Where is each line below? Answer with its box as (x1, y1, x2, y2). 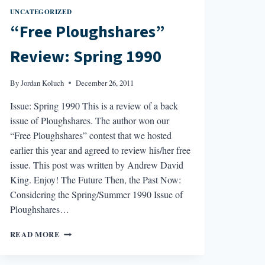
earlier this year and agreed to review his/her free (9, 144, 190, 157)
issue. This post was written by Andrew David (9, 159, 183, 172)
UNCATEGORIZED (9, 6, 72, 17)
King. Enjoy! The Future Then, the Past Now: (9, 173, 181, 186)
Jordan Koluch (20, 77, 64, 89)
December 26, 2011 (75, 77, 134, 89)
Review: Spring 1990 (9, 45, 161, 69)
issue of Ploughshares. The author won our (9, 114, 169, 127)
